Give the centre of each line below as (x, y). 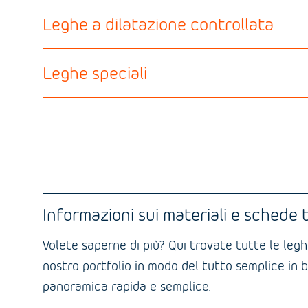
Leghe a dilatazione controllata (158, 24)
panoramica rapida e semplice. (127, 286)
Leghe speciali (95, 73)
